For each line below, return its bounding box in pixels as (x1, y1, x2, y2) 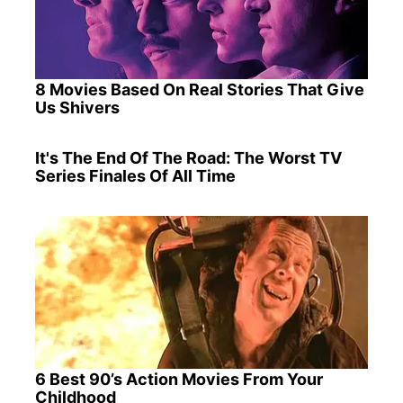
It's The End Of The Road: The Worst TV (34, 148, 342, 168)
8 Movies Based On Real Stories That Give (34, 80, 364, 100)
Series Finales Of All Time (34, 166, 236, 186)
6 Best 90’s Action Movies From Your (34, 370, 323, 390)
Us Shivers (34, 98, 120, 118)
